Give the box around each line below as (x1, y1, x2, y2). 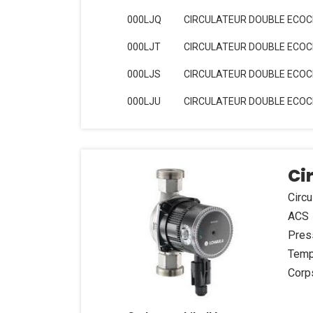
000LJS (126, 68, 161, 80)
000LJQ (126, 14, 161, 25)
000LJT (126, 41, 161, 52)
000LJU (126, 96, 161, 107)
